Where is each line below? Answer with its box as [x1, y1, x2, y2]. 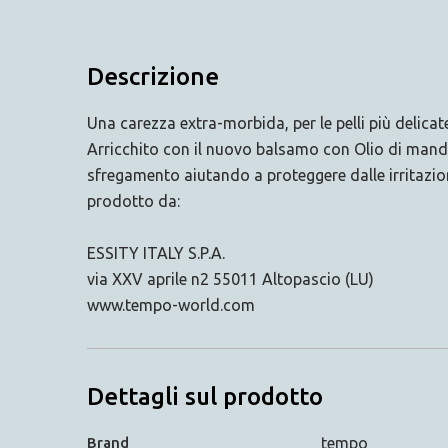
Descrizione [87, 62, 219, 90]
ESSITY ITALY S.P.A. [87, 243, 225, 262]
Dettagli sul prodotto [87, 382, 323, 410]
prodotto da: [87, 191, 180, 210]
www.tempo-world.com [87, 295, 255, 314]
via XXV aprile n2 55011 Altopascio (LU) [87, 269, 374, 288]
